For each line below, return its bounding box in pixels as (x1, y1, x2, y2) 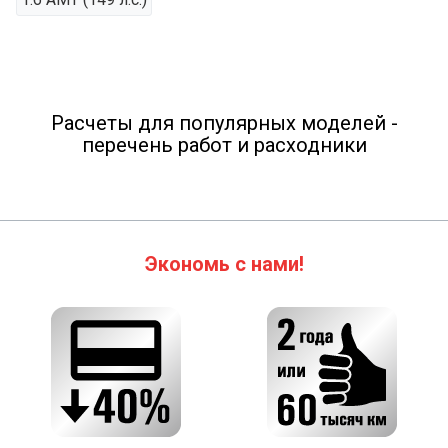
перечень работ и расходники (81, 133, 367, 157)
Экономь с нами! (144, 252, 304, 276)
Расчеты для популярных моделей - (50, 111, 398, 135)
